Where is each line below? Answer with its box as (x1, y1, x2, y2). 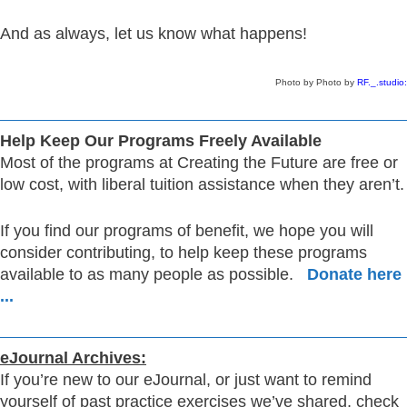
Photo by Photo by (275, 76, 357, 87)
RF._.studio (357, 76, 404, 87)
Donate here (307, 264, 402, 283)
